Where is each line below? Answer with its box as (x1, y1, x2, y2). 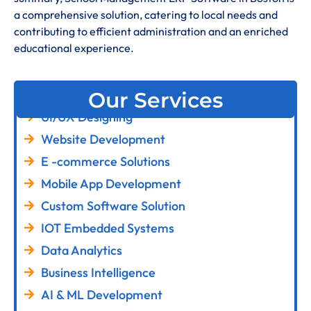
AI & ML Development (41, 286, 162, 303)
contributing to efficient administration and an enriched (14, 24, 288, 39)
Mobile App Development (41, 175, 181, 192)
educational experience (14, 41, 131, 56)
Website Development (41, 131, 165, 147)
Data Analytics (41, 242, 122, 258)
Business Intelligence (41, 264, 155, 280)
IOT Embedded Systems (41, 219, 174, 236)
